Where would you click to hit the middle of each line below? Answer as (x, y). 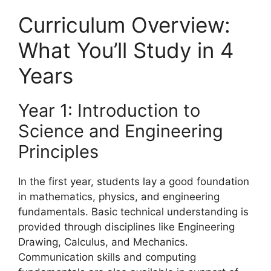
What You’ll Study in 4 (126, 51)
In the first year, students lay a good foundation (134, 182)
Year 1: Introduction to (109, 111)
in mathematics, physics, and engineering (119, 197)
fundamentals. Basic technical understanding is (133, 212)
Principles (58, 152)
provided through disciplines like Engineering (126, 227)
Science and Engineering (121, 131)
